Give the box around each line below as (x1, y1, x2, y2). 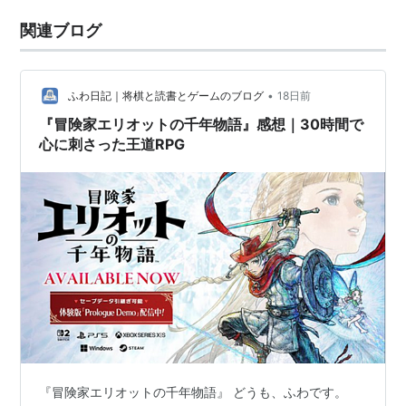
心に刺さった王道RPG (39, 135, 186, 153)
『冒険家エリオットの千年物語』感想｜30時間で (39, 115, 364, 133)
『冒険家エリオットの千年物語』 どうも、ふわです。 (39, 383, 348, 400)
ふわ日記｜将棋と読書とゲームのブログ (68, 89, 265, 103)
